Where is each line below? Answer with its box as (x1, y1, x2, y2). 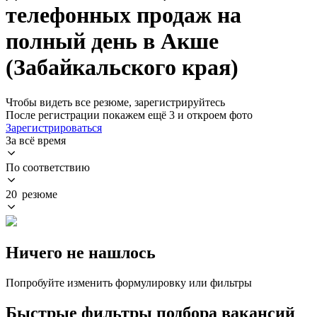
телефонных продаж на (6, 2, 241, 28)
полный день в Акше (6, 28, 219, 54)
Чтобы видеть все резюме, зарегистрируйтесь (6, 96, 225, 108)
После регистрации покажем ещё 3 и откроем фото (6, 108, 253, 121)
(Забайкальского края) (6, 54, 238, 81)
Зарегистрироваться (6, 121, 102, 134)
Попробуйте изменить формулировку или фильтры (6, 276, 252, 289)
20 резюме (6, 188, 57, 200)
